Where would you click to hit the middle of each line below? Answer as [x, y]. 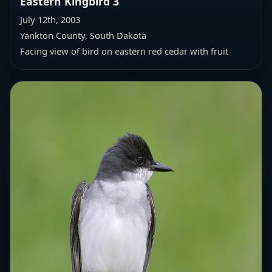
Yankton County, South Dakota [83, 35]
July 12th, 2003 [50, 19]
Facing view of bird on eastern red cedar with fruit [124, 51]
